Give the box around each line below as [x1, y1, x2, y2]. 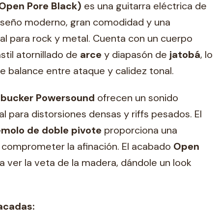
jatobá [169, 48, 200, 61]
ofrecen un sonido [95, 91, 178, 105]
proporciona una [102, 124, 177, 137]
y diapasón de [102, 48, 169, 61]
